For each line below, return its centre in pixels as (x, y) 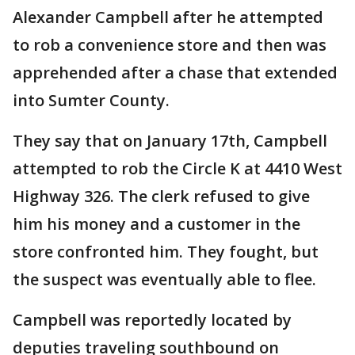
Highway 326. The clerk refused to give (161, 197)
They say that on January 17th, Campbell (170, 141)
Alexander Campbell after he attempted (168, 17)
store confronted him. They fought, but (166, 252)
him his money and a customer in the (157, 224)
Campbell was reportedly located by (152, 320)
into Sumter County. (93, 101)
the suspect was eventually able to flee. (166, 280)
